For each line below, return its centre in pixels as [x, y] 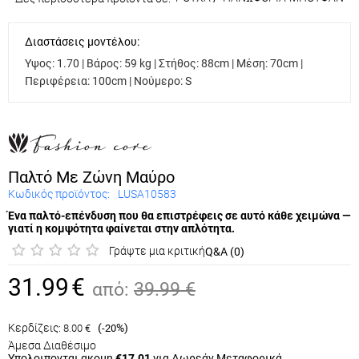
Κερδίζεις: [34, 327]
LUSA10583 [147, 194]
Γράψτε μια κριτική [157, 251]
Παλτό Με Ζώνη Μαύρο [86, 177]
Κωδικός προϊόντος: [59, 194]
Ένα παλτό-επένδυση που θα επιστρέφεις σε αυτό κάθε [157, 216]
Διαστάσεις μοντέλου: [78, 42]
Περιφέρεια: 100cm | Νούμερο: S [104, 81]
